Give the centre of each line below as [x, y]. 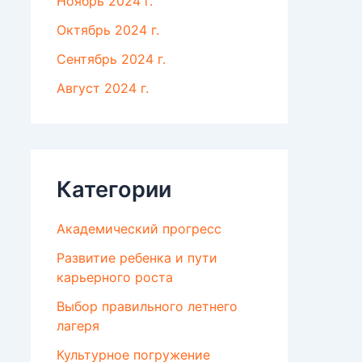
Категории [114, 190]
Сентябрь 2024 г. [111, 59]
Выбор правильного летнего [147, 307]
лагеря [78, 326]
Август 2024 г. [103, 88]
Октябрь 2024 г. [108, 30]
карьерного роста [115, 278]
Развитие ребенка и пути [137, 258]
